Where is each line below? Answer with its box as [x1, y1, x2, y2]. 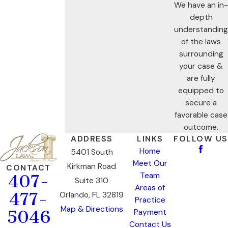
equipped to [178, 85, 224, 96]
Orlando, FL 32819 [60, 189, 124, 200]
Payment [133, 207, 166, 217]
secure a [185, 97, 217, 108]
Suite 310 [75, 175, 109, 186]
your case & [179, 61, 223, 71]
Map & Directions [60, 204, 123, 214]
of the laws [181, 36, 221, 47]
